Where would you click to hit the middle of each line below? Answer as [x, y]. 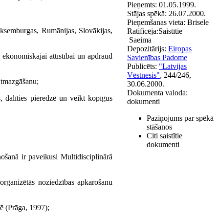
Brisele [198, 22]
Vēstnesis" [143, 75]
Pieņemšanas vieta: [157, 22]
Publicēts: [142, 66]
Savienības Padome [157, 57]
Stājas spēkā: [147, 13]
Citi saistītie [164, 136]
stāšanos [159, 127]
